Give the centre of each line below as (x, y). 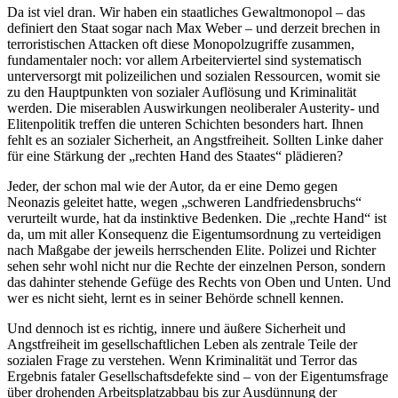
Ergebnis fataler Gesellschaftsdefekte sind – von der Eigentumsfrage (198, 377)
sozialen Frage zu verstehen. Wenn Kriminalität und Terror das (182, 361)
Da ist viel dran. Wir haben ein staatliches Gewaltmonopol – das (186, 12)
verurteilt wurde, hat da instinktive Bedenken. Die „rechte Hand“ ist (197, 219)
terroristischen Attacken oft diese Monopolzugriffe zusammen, (181, 44)
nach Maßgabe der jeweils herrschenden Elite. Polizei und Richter (191, 251)
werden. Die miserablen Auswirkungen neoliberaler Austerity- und (193, 108)
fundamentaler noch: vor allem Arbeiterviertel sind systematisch (184, 60)
